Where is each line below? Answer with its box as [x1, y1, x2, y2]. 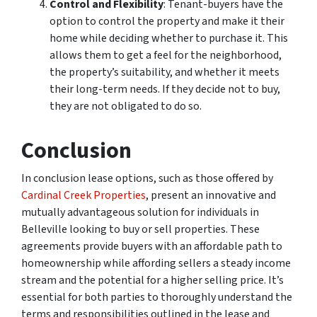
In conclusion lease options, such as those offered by [21, 171, 273, 186]
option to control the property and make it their [50, 13, 284, 29]
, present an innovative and [146, 188, 276, 203]
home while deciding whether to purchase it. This [50, 30, 288, 46]
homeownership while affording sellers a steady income [21, 255, 291, 271]
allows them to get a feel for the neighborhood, [50, 47, 282, 63]
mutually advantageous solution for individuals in [21, 204, 259, 220]
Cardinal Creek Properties [21, 188, 146, 203]
